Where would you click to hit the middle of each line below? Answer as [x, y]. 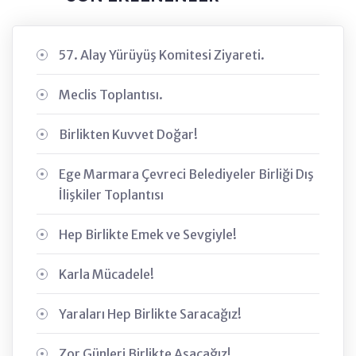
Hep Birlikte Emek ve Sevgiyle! [148, 235]
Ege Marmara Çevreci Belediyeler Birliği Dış [186, 174]
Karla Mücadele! [106, 275]
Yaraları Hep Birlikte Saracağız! [150, 314]
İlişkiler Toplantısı [111, 195]
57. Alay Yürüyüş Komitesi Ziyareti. [162, 55]
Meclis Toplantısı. [111, 95]
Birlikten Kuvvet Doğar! [128, 135]
